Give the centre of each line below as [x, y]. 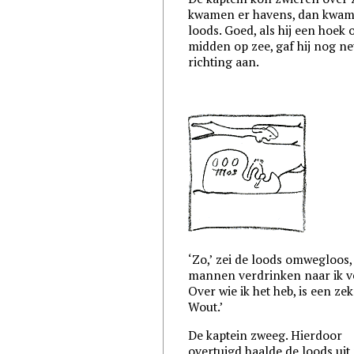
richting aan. [224, 62]
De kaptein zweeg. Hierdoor [265, 335]
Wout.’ [206, 306]
